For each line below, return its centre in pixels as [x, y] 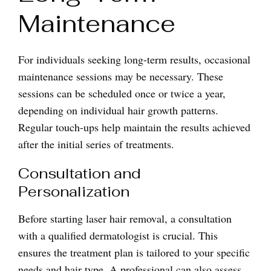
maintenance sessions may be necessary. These [121, 76]
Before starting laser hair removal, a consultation [125, 218]
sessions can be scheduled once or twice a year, [122, 93]
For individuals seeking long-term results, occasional [134, 59]
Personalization [74, 191]
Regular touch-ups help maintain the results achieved [134, 127]
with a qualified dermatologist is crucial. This [118, 235]
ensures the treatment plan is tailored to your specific [134, 252]
